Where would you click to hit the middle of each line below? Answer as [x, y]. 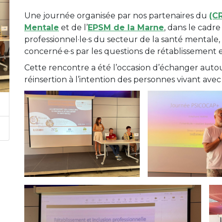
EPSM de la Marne [126, 27]
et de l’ [73, 27]
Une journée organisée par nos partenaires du [117, 15]
